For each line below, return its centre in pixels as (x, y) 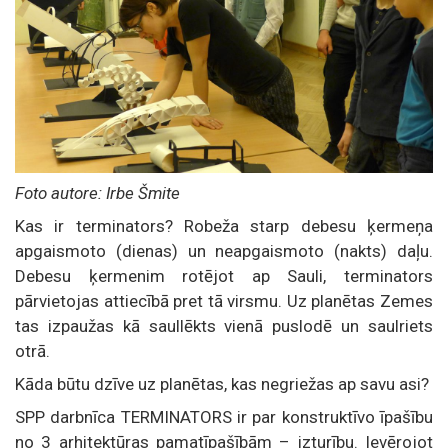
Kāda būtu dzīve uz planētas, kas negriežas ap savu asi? (222, 383)
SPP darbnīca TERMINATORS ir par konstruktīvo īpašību (224, 416)
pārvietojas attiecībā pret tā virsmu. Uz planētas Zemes (224, 300)
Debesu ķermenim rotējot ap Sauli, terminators (224, 275)
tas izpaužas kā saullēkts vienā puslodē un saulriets (224, 325)
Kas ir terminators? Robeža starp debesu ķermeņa (224, 225)
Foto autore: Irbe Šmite (97, 192)
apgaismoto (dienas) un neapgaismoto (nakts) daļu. (224, 250)
